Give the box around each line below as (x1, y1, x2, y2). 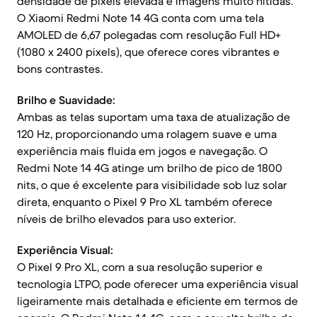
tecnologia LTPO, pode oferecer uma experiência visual (17, 277, 299, 291)
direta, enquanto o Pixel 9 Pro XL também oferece (17, 195, 272, 209)
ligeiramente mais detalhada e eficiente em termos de (17, 294, 298, 308)
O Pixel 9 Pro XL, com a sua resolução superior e (17, 260, 263, 274)
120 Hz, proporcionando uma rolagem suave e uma (17, 127, 277, 141)
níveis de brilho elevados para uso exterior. (17, 212, 236, 226)
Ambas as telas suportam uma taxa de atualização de (17, 110, 290, 124)
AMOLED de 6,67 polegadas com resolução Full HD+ (17, 28, 281, 42)
